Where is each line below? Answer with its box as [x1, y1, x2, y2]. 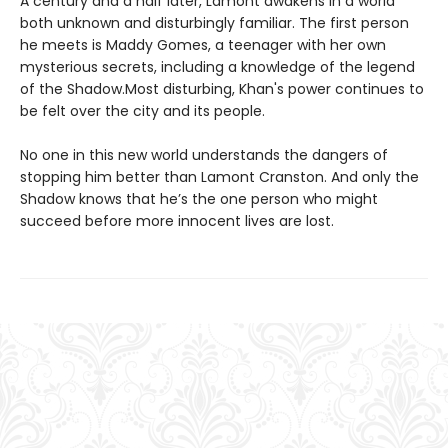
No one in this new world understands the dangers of [20, 144, 388, 165]
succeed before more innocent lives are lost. [20, 210, 334, 231]
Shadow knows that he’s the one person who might [20, 188, 378, 209]
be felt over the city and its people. [20, 100, 269, 121]
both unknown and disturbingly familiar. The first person [20, 12, 409, 33]
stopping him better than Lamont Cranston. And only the [20, 166, 419, 187]
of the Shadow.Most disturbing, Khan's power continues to [20, 78, 424, 99]
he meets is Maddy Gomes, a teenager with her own [20, 34, 386, 55]
